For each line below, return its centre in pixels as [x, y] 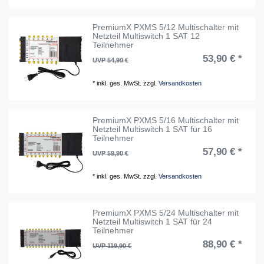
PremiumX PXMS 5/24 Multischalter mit [166, 212]
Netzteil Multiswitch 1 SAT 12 [146, 36]
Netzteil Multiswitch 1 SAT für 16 [153, 129]
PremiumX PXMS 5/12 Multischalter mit [166, 27]
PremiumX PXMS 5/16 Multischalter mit [166, 120]
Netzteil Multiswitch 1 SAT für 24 [153, 221]
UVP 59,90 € [111, 153]
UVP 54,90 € [111, 60]
